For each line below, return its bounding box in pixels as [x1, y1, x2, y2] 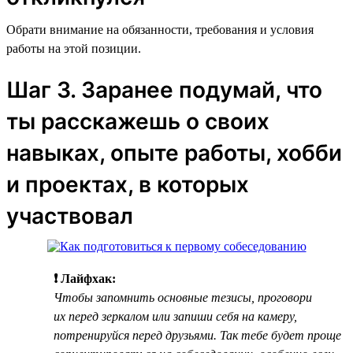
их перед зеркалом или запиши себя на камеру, [54, 309, 297, 323]
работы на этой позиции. [6, 41, 141, 55]
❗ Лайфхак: [54, 271, 116, 285]
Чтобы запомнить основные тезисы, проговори [54, 290, 312, 304]
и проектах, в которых [6, 170, 249, 198]
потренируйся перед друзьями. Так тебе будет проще [54, 328, 341, 342]
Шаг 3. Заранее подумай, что [6, 76, 322, 103]
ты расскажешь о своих [6, 107, 269, 135]
